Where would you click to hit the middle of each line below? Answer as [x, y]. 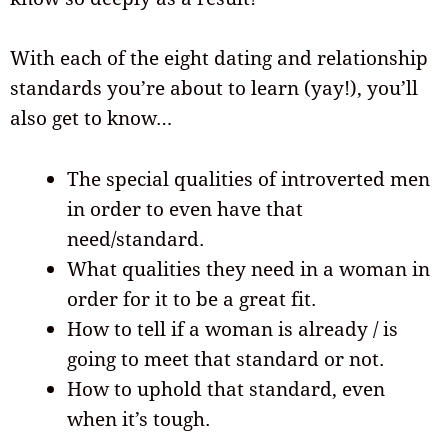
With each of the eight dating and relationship [219, 58]
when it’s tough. [138, 418]
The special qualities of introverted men [248, 178]
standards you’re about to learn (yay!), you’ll [214, 88]
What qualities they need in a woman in [248, 268]
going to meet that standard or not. [225, 358]
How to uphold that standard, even [226, 388]
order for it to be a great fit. [191, 298]
